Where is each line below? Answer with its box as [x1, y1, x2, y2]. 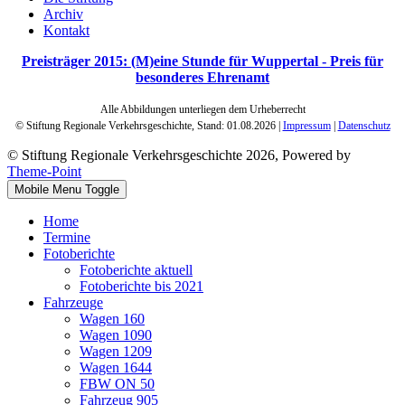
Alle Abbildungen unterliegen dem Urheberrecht [99, 103, 306, 117]
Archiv [43, 6, 83, 23]
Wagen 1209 [80, 344, 152, 360]
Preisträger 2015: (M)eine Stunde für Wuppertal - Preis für [22, 53, 383, 70]
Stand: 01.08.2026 [196, 119, 278, 133]
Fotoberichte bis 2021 [80, 278, 203, 295]
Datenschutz [337, 119, 391, 133]
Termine [43, 230, 90, 246]
